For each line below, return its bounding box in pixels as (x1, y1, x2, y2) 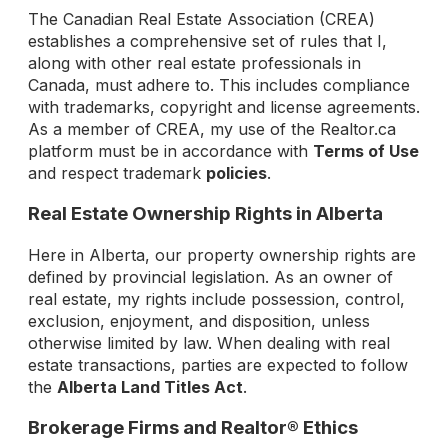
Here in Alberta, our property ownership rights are (28, 244, 416, 265)
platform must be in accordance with (28, 141, 313, 162)
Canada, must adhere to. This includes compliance (28, 75, 410, 96)
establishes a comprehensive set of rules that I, (28, 31, 387, 52)
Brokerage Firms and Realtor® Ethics (28, 415, 358, 439)
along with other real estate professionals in (28, 53, 361, 74)
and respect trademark (28, 163, 206, 184)
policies (206, 163, 267, 184)
